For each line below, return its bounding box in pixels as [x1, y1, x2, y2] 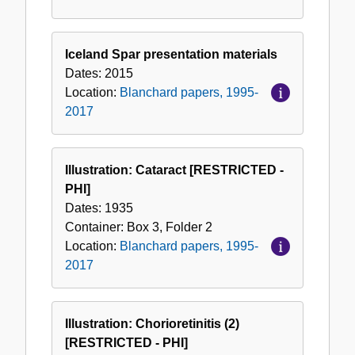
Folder [166, 220, 202, 235]
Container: [65, 220, 127, 235]
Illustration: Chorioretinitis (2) [65, 317, 239, 331]
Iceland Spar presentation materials [65, 48, 277, 62]
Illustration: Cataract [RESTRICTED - [65, 163, 284, 177]
